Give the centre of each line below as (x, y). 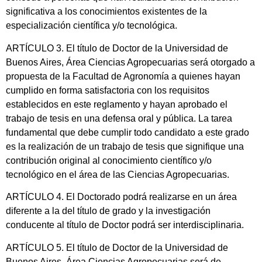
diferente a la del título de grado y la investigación (108, 211)
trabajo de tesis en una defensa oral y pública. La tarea (119, 118)
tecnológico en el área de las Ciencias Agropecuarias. (120, 174)
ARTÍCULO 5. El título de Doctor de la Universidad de (117, 247)
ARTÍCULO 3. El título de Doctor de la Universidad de (117, 48)
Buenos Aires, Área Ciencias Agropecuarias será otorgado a (130, 62)
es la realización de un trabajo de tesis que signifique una (125, 146)
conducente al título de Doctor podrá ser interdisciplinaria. (125, 225)
